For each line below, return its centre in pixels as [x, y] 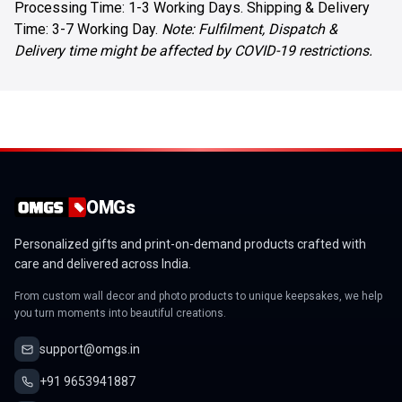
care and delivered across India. [103, 264]
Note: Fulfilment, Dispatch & [249, 29]
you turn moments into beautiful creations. [120, 313]
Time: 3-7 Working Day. [88, 29]
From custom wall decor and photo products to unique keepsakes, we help [198, 296]
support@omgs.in [90, 349]
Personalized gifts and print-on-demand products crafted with [190, 244]
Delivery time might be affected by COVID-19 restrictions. [193, 51]
